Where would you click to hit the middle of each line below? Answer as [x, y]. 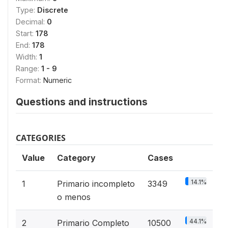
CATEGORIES [41, 138]
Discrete [53, 10]
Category [76, 158]
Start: [26, 33]
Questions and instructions [82, 102]
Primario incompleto [96, 184]
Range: [28, 68]
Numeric [58, 80]
